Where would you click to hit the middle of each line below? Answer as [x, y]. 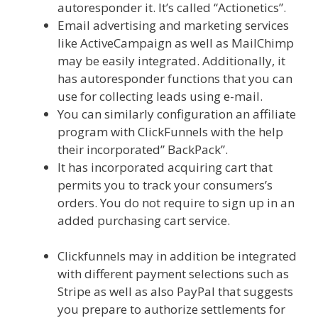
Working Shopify [104, 238]
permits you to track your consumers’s [165, 185]
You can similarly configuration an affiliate [177, 114]
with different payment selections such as [173, 274]
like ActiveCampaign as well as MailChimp [176, 43]
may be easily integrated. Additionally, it [171, 61]
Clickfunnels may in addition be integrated [177, 256]
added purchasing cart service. [145, 221]
